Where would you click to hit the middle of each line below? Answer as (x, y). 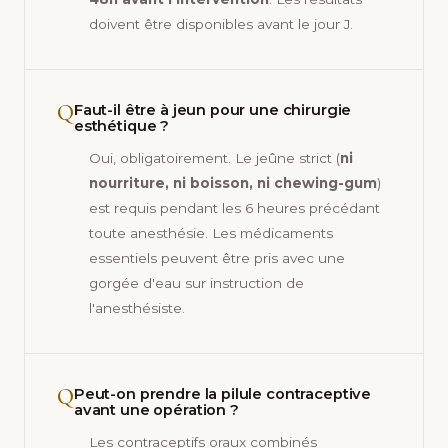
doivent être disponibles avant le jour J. (221, 24)
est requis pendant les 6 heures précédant (234, 208)
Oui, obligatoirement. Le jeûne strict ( (214, 158)
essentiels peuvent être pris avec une (217, 258)
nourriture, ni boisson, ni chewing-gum (233, 183)
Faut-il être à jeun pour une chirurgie (212, 110)
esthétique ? (121, 126)
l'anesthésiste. (137, 308)
